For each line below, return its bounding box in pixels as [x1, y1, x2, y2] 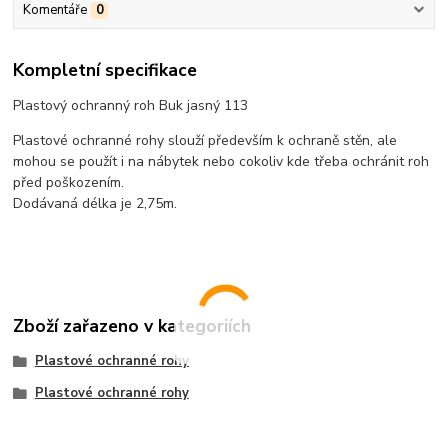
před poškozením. [13, 173, 125, 193]
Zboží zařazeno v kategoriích [13, 314, 252, 339]
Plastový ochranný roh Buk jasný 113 [13, 96, 249, 116]
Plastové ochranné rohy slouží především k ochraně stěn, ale [13, 131, 398, 151]
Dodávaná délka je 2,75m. [13, 194, 178, 214]
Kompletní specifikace [13, 58, 198, 83]
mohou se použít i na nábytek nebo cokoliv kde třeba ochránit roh [13, 152, 430, 172]
